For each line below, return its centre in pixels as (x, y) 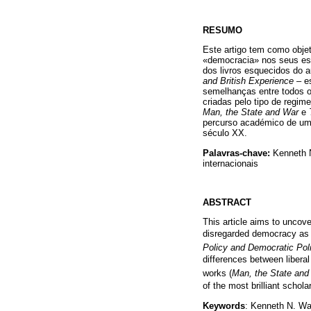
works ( (217, 274)
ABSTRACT (227, 202)
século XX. (225, 133)
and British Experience (248, 81)
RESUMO (222, 31)
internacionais (230, 163)
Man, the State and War (251, 112)
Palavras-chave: (238, 153)
